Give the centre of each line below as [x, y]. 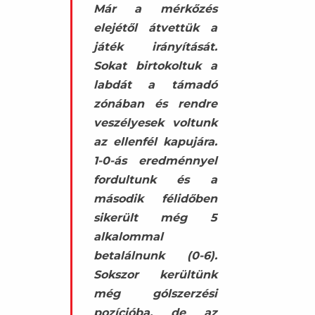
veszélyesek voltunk [155, 122]
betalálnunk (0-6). [155, 255]
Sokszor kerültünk [155, 274]
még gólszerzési [155, 293]
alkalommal [128, 236]
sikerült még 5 [155, 217]
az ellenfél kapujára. [155, 141]
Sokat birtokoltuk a [155, 65]
